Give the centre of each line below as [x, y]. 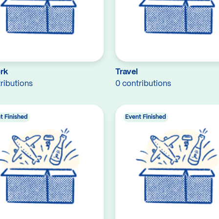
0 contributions [143, 84]
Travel [127, 72]
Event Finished [146, 117]
